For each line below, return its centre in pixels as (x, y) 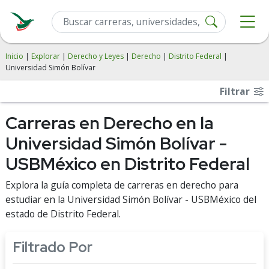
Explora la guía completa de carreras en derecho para (122, 185)
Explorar (46, 56)
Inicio (14, 56)
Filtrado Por (53, 247)
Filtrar (236, 91)
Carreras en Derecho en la (110, 123)
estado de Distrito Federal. (63, 214)
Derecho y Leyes (96, 56)
